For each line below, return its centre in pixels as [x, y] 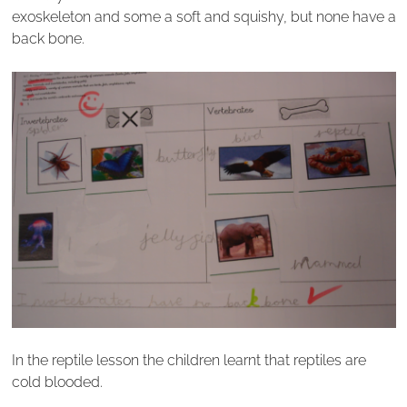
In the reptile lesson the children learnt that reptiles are [189, 361]
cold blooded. [59, 382]
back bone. [50, 39]
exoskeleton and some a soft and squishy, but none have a [203, 17]
